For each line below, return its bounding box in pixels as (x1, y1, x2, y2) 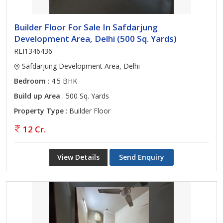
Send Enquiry (119, 152, 164, 162)
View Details (57, 152, 100, 162)
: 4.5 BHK (46, 76, 77, 86)
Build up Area (14, 91, 60, 101)
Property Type (14, 106, 64, 115)
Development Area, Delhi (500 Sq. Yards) (14, 33, 177, 44)
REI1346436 (14, 46, 52, 56)
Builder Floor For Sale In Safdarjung (14, 21, 157, 33)
